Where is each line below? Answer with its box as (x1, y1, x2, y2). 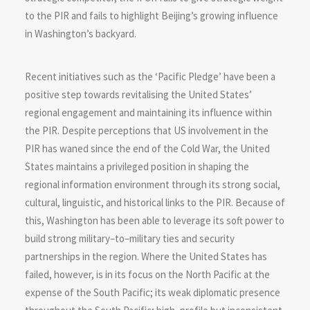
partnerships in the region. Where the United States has (25, 250, 267, 263)
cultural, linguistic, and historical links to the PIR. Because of (25, 196, 285, 209)
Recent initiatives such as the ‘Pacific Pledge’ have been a (25, 70, 275, 83)
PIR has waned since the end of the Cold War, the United (25, 142, 270, 155)
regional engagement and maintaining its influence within (25, 106, 272, 119)
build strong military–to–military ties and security (25, 232, 235, 245)
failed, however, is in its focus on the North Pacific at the (25, 268, 270, 281)
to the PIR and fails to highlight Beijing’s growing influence (25, 9, 278, 22)
